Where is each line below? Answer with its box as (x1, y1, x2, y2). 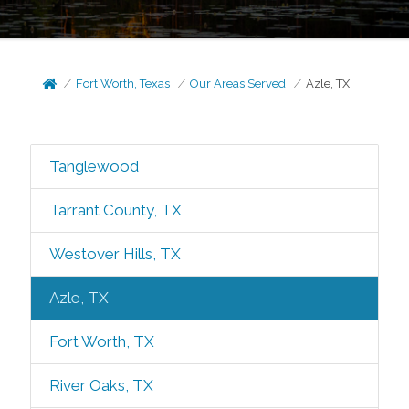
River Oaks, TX (48, 376, 153, 394)
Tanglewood (48, 157, 139, 175)
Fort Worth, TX (48, 332, 154, 351)
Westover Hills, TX (48, 245, 181, 263)
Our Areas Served (190, 77, 287, 90)
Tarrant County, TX (48, 201, 182, 219)
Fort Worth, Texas (76, 77, 171, 90)
